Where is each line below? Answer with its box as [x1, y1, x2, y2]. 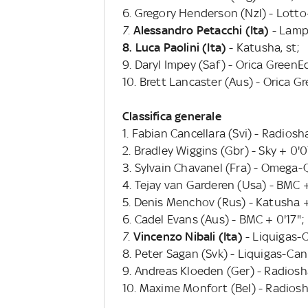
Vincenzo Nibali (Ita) [130, 229, 243, 243]
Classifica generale [122, 109, 221, 123]
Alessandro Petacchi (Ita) [133, 23, 269, 37]
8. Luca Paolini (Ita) [122, 40, 230, 54]
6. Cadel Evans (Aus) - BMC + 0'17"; [122, 212, 304, 226]
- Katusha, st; [229, 40, 300, 54]
